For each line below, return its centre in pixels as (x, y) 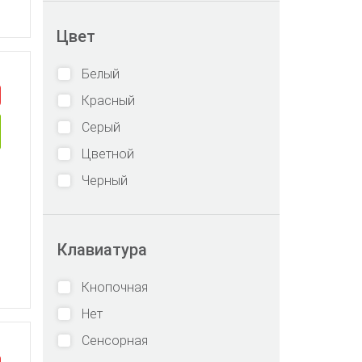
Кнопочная (115, 287)
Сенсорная (115, 341)
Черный (105, 181)
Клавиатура (102, 250)
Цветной (108, 154)
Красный (108, 101)
